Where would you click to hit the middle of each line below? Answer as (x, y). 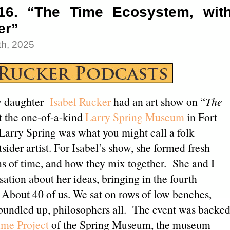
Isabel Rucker (79, 102)
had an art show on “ (158, 102)
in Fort (200, 117)
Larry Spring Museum (135, 117)
